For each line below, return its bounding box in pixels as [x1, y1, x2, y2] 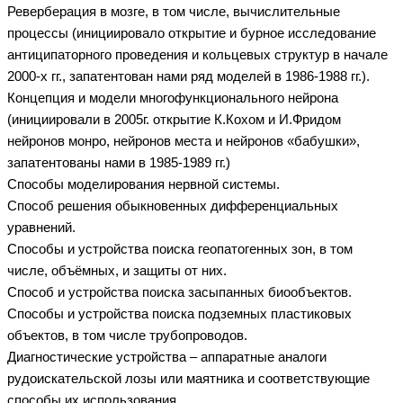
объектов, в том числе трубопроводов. [7, 327, 247, 343]
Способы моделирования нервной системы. [7, 176, 280, 192]
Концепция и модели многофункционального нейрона [7, 90, 338, 105]
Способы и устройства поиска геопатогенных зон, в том [7, 241, 353, 256]
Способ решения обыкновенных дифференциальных [7, 198, 338, 213]
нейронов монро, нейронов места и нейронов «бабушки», [7, 133, 360, 148]
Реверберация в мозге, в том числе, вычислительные [7, 4, 340, 19]
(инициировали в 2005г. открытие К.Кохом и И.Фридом [7, 112, 341, 127]
